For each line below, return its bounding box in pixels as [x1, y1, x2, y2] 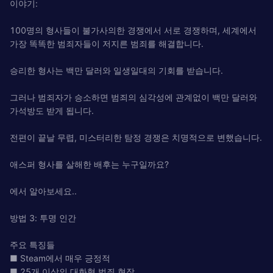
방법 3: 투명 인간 [10, 212, 76, 223]
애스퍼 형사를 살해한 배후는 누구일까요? [10, 158, 169, 169]
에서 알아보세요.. [10, 185, 77, 196]
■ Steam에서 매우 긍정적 [10, 252, 110, 263]
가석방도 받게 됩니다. [10, 105, 94, 116]
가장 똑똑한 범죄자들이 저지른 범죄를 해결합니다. [10, 38, 204, 49]
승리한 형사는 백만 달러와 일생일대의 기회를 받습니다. [10, 65, 223, 76]
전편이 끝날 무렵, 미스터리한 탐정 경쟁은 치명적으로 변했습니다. [10, 132, 262, 143]
